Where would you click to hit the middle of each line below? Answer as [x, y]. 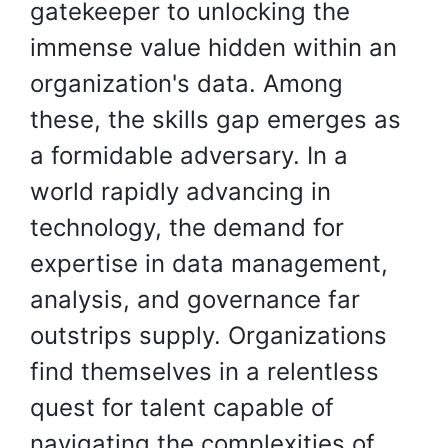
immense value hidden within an [213, 47]
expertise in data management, [209, 263]
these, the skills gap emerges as [215, 119]
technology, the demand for [187, 227]
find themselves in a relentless [204, 371]
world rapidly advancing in [180, 191]
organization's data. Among [186, 83]
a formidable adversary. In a [189, 155]
